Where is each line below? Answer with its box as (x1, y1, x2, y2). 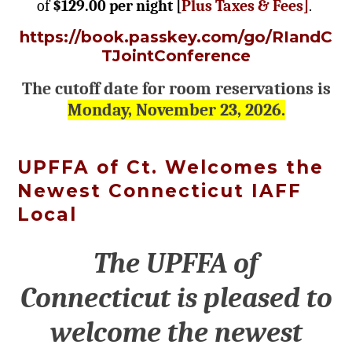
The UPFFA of (93, 247, 258, 280)
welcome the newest (49, 317, 302, 349)
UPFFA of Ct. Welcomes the (17, 156, 324, 178)
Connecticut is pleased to (20, 282, 332, 314)
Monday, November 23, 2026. (67, 100, 285, 121)
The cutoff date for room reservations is (21, 79, 331, 100)
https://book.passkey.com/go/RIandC (20, 27, 332, 47)
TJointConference (101, 46, 251, 66)
